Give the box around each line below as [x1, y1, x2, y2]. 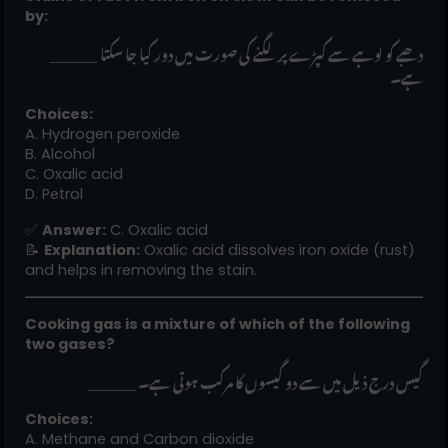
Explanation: [44, 239, 140, 260]
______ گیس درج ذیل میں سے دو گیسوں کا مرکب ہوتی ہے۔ [138, 360, 423, 398]
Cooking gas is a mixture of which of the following [25, 313, 410, 334]
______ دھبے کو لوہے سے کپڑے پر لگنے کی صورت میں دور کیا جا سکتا [50, 32, 100, 70]
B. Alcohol [25, 143, 95, 164]
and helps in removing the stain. [25, 259, 257, 280]
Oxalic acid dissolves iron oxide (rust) [140, 239, 415, 260]
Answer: [42, 219, 106, 240]
